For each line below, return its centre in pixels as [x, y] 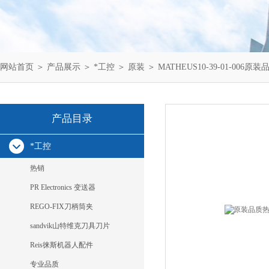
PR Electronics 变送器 [63, 187]
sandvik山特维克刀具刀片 [70, 226]
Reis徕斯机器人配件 [62, 245]
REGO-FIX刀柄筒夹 [62, 207]
